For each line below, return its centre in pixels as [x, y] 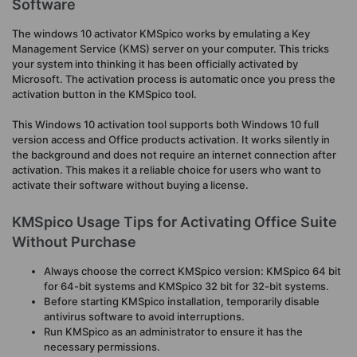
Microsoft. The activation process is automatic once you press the [174, 78]
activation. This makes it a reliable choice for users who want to [167, 170]
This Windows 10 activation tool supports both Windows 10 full [165, 125]
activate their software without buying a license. [130, 185]
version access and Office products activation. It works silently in [171, 140]
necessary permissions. [102, 347]
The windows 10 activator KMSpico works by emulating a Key [161, 33]
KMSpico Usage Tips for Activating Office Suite [175, 222]
